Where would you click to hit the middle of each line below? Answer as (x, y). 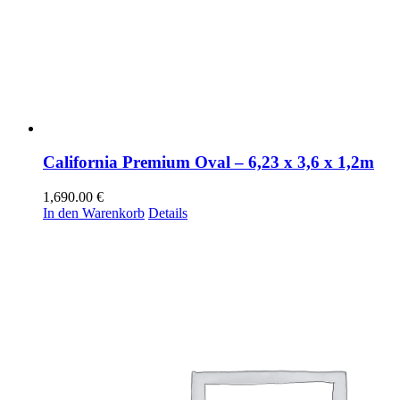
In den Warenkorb (94, 213)
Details (168, 213)
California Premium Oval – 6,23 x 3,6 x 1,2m (208, 162)
